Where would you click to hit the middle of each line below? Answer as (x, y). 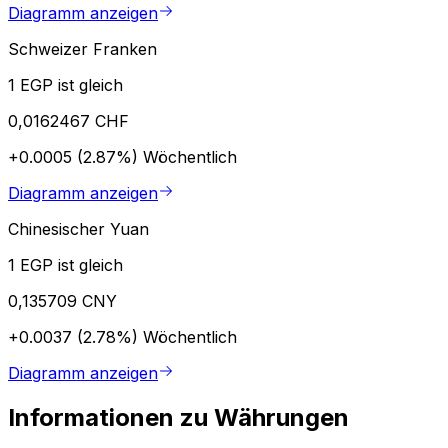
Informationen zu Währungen (178, 417)
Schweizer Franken (82, 48)
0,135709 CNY (62, 300)
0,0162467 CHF (68, 120)
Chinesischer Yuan (78, 228)
